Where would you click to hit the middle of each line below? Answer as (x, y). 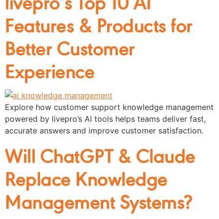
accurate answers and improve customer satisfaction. (104, 130)
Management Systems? (99, 201)
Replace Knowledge (86, 178)
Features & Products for (99, 24)
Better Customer (70, 47)
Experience (50, 70)
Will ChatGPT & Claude (100, 155)
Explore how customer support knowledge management (109, 107)
